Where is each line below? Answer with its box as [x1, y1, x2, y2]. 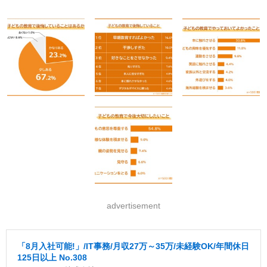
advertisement [107, 201, 160, 211]
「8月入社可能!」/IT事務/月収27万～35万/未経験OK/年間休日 [17, 241, 249, 252]
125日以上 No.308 [17, 253, 87, 263]
